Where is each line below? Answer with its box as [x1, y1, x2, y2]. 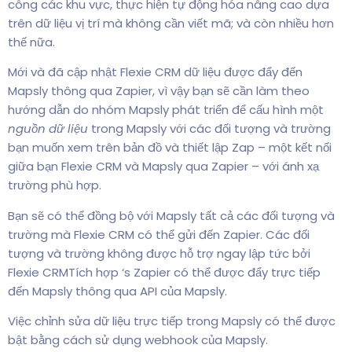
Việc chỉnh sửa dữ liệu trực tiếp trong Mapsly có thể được [8, 313, 335, 330]
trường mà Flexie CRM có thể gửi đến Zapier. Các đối [8, 225, 310, 243]
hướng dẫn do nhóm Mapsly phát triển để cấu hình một [8, 101, 324, 119]
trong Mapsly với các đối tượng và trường [88, 120, 331, 137]
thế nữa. [8, 34, 55, 50]
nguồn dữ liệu [8, 120, 88, 137]
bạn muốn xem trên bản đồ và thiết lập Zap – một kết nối [8, 139, 332, 156]
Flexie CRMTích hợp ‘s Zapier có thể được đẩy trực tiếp [8, 263, 321, 280]
